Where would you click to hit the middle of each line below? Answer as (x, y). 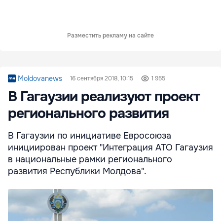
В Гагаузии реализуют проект (104, 96)
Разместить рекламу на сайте (110, 35)
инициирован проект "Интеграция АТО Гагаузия (110, 147)
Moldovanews (40, 78)
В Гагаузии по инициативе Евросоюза (90, 135)
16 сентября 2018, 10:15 (102, 78)
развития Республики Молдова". (77, 171)
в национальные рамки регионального (90, 159)
